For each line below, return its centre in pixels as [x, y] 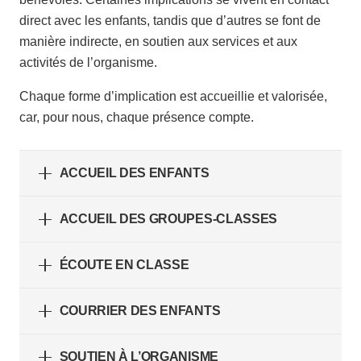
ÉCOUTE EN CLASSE [124, 265]
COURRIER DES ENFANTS [140, 311]
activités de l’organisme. [88, 63]
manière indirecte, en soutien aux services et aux [158, 42]
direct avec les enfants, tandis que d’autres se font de [170, 21]
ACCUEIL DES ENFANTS [134, 173]
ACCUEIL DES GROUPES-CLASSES [168, 219]
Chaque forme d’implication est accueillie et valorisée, [173, 97]
